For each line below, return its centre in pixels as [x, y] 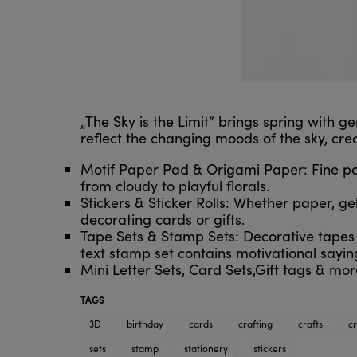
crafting [255, 324]
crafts [310, 324]
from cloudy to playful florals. [175, 186]
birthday [145, 324]
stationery [206, 349]
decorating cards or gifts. [162, 220]
